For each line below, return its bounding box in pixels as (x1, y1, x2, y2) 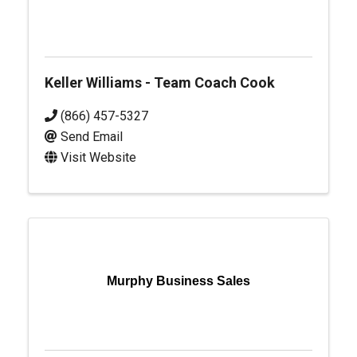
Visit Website (61, 150, 136, 165)
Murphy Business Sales (107, 274, 250, 288)
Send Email (61, 129, 123, 144)
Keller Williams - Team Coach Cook (45, 74, 275, 91)
